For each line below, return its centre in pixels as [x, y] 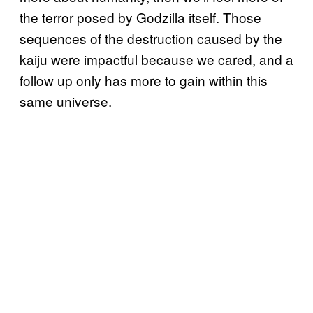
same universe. [66, 101]
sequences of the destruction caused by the [151, 38]
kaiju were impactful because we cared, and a [156, 59]
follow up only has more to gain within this [144, 80]
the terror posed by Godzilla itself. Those [140, 17]
